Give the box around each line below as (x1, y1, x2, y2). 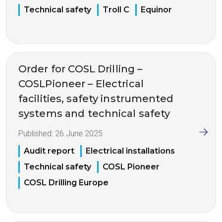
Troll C (103, 5, 129, 15)
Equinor (141, 5, 172, 15)
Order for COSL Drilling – (18, 63, 143, 75)
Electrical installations (86, 146, 175, 156)
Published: (18, 129, 55, 139)
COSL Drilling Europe (24, 177, 109, 187)
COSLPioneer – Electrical (18, 78, 144, 90)
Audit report (24, 146, 74, 156)
